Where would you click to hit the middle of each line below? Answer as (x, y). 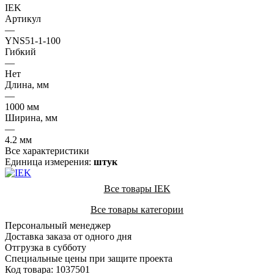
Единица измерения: (49, 161)
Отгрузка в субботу (46, 247)
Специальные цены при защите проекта (89, 258)
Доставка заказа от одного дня (68, 236)
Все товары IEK (137, 188)
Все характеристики (47, 150)
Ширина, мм (31, 117)
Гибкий (20, 51)
